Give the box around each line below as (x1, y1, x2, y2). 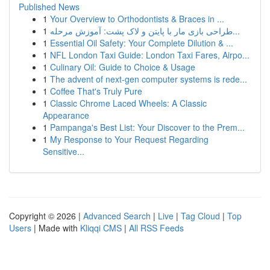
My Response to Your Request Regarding (50, 133, 209, 145)
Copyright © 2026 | (9, 210, 83, 222)
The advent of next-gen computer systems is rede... (50, 73, 247, 85)
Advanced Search (83, 210, 151, 222)
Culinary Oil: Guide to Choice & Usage (50, 61, 195, 73)
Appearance (43, 109, 89, 121)
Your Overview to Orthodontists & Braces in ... (50, 13, 224, 25)
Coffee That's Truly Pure (50, 85, 142, 97)
